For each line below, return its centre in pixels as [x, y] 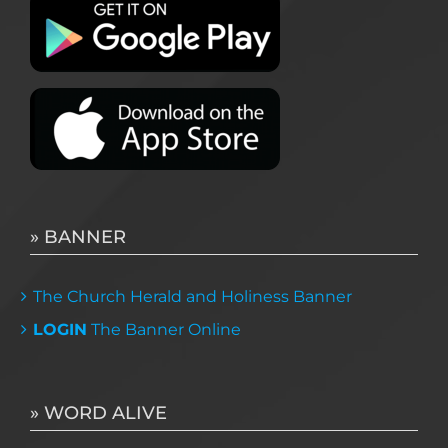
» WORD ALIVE [98, 412]
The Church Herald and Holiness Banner [192, 296]
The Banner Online [164, 329]
